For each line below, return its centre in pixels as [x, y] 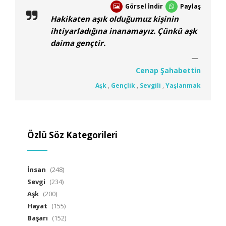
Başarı [38, 218]
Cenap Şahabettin [168, 71]
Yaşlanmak [183, 86]
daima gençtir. [78, 43]
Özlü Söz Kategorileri [72, 135]
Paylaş [190, 7]
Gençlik [123, 86]
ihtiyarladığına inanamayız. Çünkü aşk [124, 31]
